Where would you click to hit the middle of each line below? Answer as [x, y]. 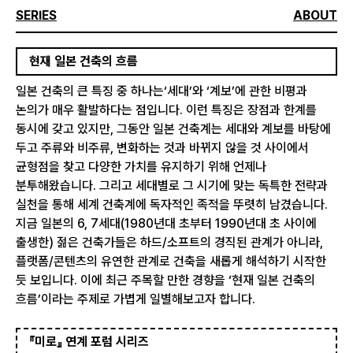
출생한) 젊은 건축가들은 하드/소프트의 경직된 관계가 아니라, [169, 242]
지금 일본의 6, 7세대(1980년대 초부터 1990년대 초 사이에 [166, 223]
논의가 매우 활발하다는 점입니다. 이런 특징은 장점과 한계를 [166, 110]
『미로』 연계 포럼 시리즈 [89, 342]
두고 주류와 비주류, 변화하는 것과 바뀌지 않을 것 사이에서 [162, 148]
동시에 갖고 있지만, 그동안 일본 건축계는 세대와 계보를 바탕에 [173, 129]
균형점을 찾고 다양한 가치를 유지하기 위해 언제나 [141, 167]
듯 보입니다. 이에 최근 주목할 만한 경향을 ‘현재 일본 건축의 [165, 280]
